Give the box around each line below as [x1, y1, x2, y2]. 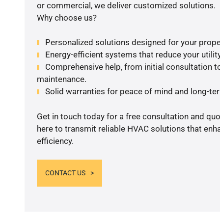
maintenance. [36, 74, 86, 84]
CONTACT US [45, 169, 85, 177]
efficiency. [36, 136, 74, 146]
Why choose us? [36, 12, 97, 23]
